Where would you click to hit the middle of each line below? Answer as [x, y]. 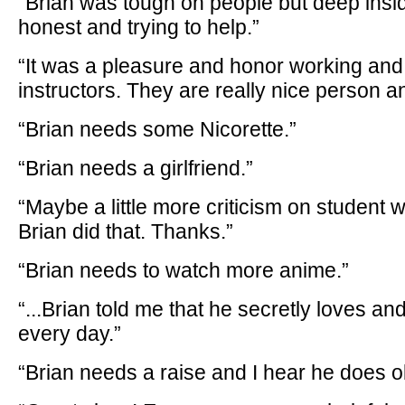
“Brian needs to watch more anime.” [184, 270]
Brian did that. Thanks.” [126, 231]
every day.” [70, 334]
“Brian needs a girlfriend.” [136, 168]
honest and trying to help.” [139, 27]
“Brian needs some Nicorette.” [157, 129]
